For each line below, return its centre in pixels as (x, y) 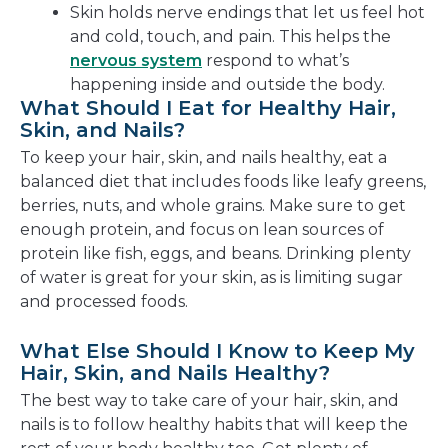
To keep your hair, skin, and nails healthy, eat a (203, 158)
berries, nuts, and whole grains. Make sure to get (213, 206)
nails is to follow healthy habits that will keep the (214, 425)
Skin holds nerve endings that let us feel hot (247, 13)
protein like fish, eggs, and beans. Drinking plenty (215, 254)
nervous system (136, 61)
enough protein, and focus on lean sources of (202, 230)
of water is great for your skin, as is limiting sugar (211, 278)
